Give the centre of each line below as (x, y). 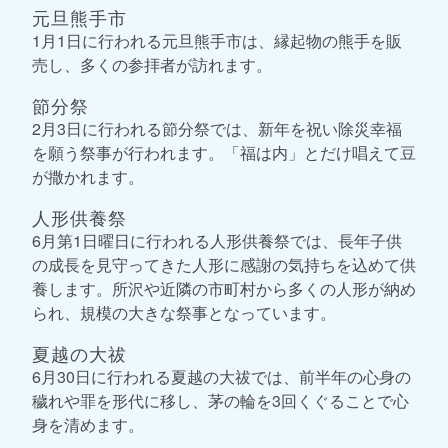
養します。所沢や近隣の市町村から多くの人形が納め (224, 288)
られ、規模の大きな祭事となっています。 (184, 312)
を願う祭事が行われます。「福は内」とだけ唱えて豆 (224, 152)
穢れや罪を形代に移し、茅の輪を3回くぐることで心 (220, 400)
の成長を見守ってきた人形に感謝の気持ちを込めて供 (224, 264)
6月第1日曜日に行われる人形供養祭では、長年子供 (217, 240)
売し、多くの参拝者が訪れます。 (152, 64)
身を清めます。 (88, 424)
